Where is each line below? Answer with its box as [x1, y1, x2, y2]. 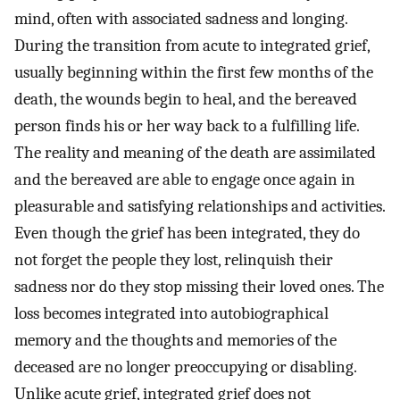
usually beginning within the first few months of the [14, 62, 373, 83]
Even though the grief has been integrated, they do [14, 223, 360, 244]
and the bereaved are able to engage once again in [14, 170, 355, 190]
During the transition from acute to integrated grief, [14, 36, 370, 56]
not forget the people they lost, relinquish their [14, 250, 333, 271]
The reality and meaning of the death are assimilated [14, 143, 376, 163]
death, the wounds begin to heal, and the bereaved [14, 89, 357, 110]
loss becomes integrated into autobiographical [14, 304, 329, 324]
